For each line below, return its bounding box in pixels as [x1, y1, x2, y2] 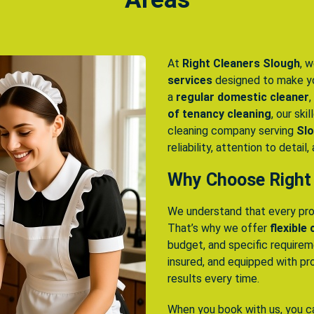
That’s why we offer [168, 221, 270, 235]
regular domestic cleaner [176, 90, 309, 104]
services [168, 74, 212, 88]
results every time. [168, 272, 259, 286]
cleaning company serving [168, 124, 296, 138]
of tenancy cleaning [168, 107, 271, 121]
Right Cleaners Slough [182, 57, 300, 71]
